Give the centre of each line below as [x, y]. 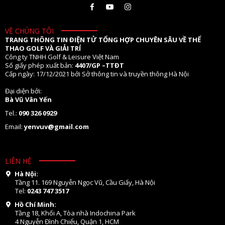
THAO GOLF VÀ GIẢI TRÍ [43, 48]
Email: [15, 126]
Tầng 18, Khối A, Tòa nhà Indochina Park [75, 213]
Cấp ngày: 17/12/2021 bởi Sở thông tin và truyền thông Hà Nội [97, 74]
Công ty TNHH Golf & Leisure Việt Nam [62, 57]
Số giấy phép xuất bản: [40, 65]
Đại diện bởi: [23, 91]
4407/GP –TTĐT [99, 65]
